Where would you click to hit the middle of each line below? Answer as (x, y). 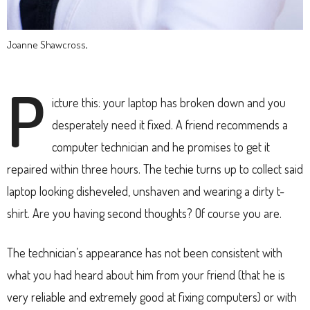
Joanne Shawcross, (47, 44)
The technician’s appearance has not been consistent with (145, 252)
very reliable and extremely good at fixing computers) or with (152, 297)
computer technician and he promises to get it (161, 146)
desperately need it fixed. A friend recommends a (170, 124)
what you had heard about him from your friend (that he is (146, 274)
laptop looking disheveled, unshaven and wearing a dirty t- (146, 191)
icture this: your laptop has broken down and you (169, 102)
